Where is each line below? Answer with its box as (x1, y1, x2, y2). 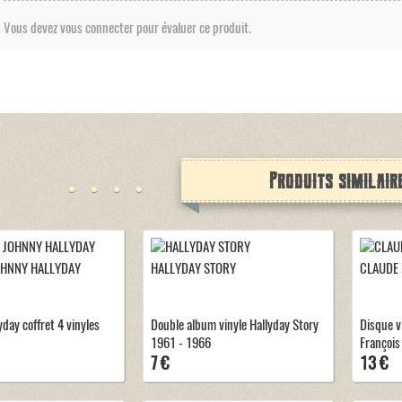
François (359, 333, 400, 352)
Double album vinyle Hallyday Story (151, 315, 319, 334)
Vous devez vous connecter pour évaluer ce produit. (3, 18, 251, 37)
